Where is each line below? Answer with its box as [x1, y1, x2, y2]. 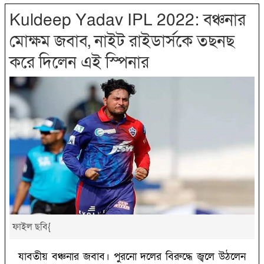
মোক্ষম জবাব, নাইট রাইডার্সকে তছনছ [9, 31, 235, 53]
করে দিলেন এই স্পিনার [9, 52, 149, 74]
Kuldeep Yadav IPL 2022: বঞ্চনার [9, 9, 246, 32]
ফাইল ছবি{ [12, 220, 51, 234]
